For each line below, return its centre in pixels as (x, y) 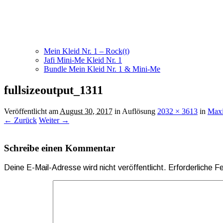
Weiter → (54, 120)
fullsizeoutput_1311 (54, 90)
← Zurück (20, 120)
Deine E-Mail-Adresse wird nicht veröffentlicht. (85, 168)
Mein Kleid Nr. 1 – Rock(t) (87, 51)
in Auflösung (135, 111)
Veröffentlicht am (32, 111)
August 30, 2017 (86, 111)
